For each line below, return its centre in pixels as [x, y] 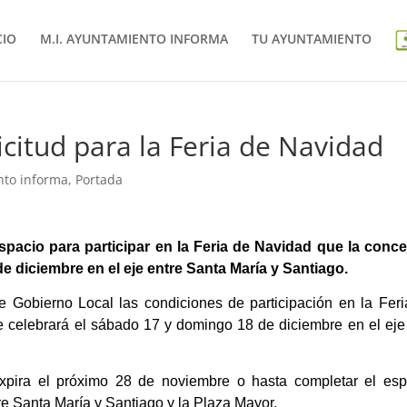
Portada [99, 179]
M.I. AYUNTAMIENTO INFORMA [134, 39]
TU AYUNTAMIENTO [311, 39]
